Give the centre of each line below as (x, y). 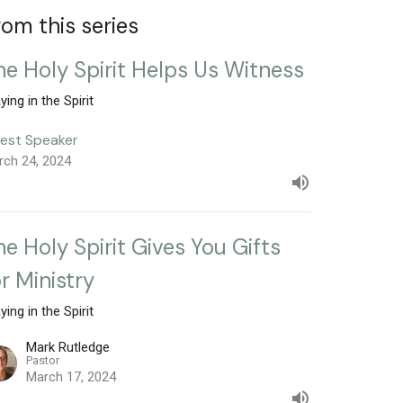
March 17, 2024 (72, 376)
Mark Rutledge (68, 347)
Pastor (43, 360)
